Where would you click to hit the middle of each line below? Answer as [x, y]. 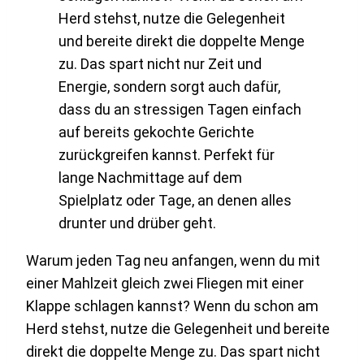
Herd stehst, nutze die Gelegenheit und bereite [178, 329]
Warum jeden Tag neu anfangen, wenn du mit [173, 261]
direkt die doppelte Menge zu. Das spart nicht [173, 352]
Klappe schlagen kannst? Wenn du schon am [172, 306]
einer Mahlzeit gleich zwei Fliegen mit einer [165, 284]
